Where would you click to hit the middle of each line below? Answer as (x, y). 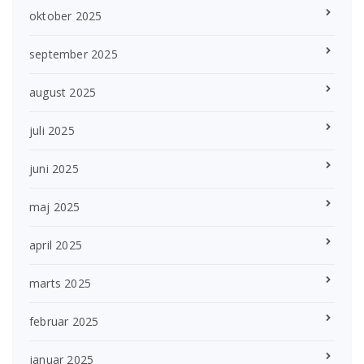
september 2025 (74, 54)
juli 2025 (52, 130)
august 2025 (63, 92)
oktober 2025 (66, 15)
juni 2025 (54, 168)
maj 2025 (55, 206)
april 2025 (56, 245)
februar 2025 (64, 321)
